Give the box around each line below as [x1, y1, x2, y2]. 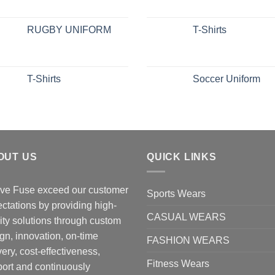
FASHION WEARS [147, 235, 230, 246]
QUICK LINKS [147, 151, 217, 162]
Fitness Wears [147, 258, 209, 269]
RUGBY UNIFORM [27, 24, 111, 35]
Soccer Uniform [193, 73, 260, 84]
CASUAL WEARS [147, 212, 226, 223]
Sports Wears [147, 188, 206, 199]
